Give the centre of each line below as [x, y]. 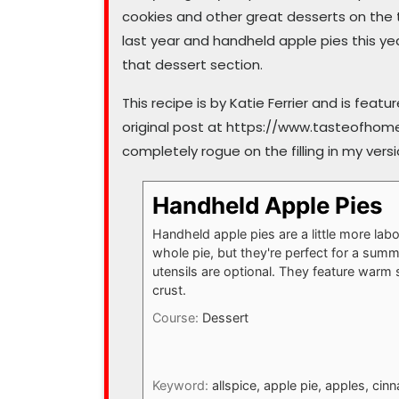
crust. [169, 290]
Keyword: [182, 386]
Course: [177, 318]
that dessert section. [192, 65]
